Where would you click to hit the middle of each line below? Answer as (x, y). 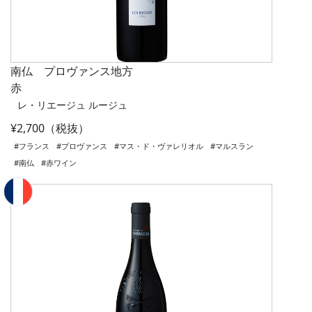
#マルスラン (232, 146)
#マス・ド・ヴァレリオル (159, 146)
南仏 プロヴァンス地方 (72, 71)
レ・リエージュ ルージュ (72, 105)
